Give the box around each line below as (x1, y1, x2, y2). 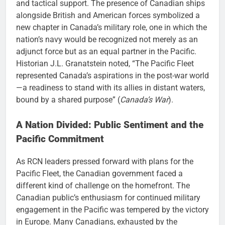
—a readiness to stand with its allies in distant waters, (16, 83, 205, 93)
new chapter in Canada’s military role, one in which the (16, 23, 207, 33)
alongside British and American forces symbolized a (16, 11, 200, 21)
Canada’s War (120, 95, 168, 105)
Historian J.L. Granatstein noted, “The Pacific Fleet (16, 59, 194, 69)
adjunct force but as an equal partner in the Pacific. (16, 47, 196, 57)
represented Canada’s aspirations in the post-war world (16, 71, 209, 81)
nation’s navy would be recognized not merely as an (16, 35, 198, 45)
